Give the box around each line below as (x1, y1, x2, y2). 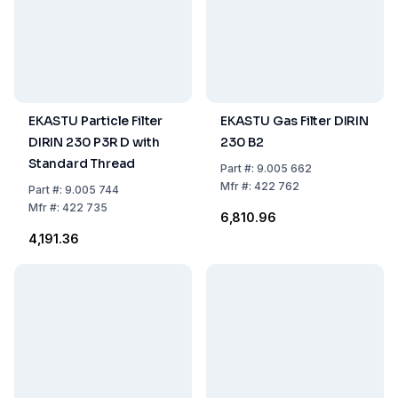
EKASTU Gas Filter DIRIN (220, 113, 369, 129)
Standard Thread (28, 155, 136, 171)
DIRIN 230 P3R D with (28, 134, 160, 150)
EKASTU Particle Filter (28, 113, 163, 129)
